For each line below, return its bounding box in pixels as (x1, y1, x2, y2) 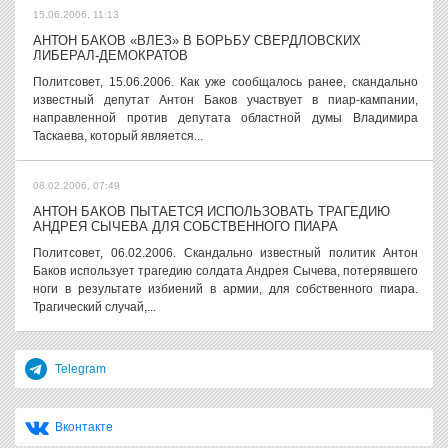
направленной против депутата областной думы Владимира (33, 111, 418, 125)
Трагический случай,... (33, 300, 156, 314)
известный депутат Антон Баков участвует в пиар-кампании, (33, 93, 418, 107)
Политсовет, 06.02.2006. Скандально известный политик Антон (33, 246, 418, 260)
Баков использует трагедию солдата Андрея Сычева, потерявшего (33, 264, 418, 278)
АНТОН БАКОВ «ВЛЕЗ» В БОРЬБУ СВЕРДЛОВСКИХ (33, 33, 361, 48)
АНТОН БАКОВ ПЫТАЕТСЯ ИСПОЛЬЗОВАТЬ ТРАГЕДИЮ (33, 204, 390, 219)
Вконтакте (55, 420, 113, 434)
